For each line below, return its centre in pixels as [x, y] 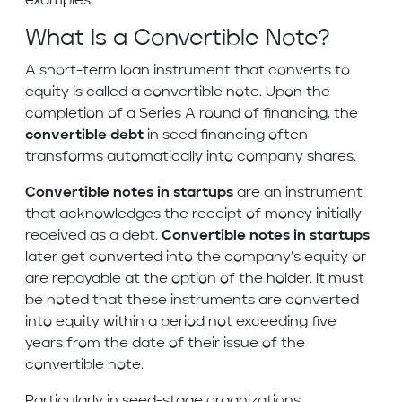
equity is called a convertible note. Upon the [178, 93]
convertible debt [84, 136]
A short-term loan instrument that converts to [188, 71]
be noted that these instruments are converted [192, 301]
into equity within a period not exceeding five [181, 323]
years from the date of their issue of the [165, 344]
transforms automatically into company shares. [192, 157]
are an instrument [298, 193]
